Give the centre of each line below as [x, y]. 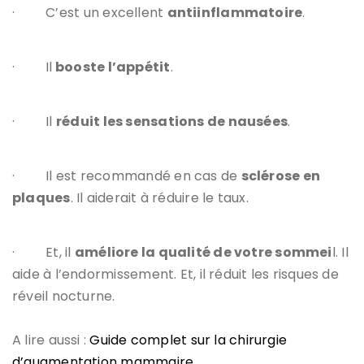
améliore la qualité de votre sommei [203, 252]
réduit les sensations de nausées [172, 121]
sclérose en [281, 175]
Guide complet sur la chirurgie [188, 340]
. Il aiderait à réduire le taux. [159, 197]
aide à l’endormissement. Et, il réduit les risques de [175, 274]
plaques [41, 197]
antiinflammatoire [235, 12]
